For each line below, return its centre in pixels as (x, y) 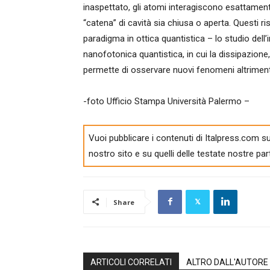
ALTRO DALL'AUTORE (227, 262)
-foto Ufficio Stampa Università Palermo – (166, 101)
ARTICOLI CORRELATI (131, 262)
